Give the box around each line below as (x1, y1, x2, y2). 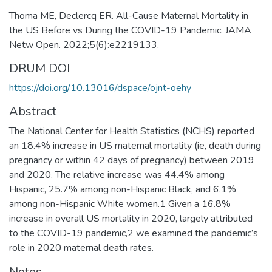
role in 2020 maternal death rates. (9, 240, 154, 254)
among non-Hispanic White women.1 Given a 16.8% (9, 197, 231, 211)
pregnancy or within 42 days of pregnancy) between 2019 (9, 153, 254, 167)
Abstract (9, 103, 56, 120)
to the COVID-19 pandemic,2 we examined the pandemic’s (9, 226, 258, 240)
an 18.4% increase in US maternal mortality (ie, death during (9, 138, 261, 152)
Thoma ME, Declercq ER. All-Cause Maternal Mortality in (9, 8, 248, 22)
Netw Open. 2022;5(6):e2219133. (9, 38, 159, 52)
